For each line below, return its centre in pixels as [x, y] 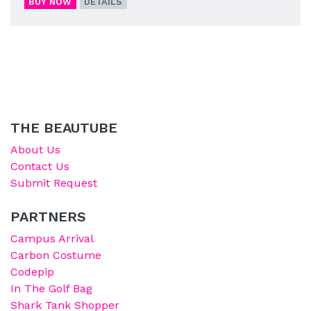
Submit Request [54, 183]
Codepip [32, 272]
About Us [35, 150]
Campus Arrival [52, 239]
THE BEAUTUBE [64, 128]
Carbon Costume [56, 255]
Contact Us [40, 167]
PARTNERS [48, 217]
